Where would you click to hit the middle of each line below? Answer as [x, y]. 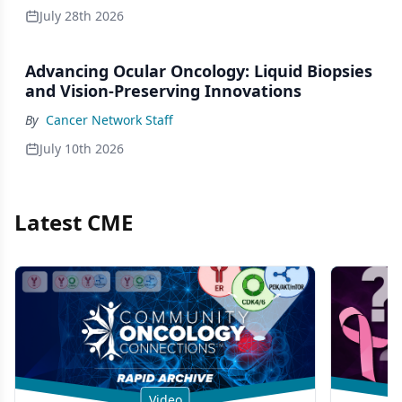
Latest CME [74, 222]
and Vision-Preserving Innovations [163, 91]
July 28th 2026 [82, 16]
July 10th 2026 [82, 149]
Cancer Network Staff [109, 120]
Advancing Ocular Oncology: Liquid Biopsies [199, 71]
